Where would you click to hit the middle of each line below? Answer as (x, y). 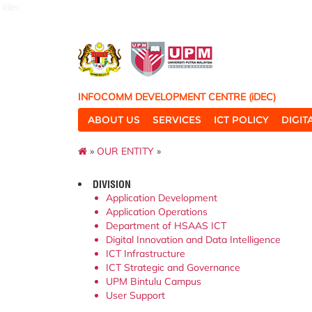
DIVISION (111, 184)
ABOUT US (114, 120)
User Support (135, 295)
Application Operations (157, 211)
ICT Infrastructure (146, 253)
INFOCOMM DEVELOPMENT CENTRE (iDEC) (177, 97)
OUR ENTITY (125, 151)
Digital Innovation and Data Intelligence (193, 239)
